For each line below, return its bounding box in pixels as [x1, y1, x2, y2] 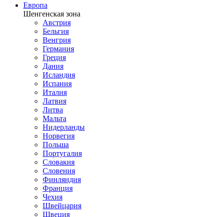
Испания [43, 79, 72, 88]
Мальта [43, 114, 66, 123]
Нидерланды [43, 123, 85, 131]
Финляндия [43, 175, 81, 184]
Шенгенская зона [23, 10, 80, 18]
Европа [23, 1, 47, 9]
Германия [43, 45, 74, 53]
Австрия [43, 18, 71, 27]
